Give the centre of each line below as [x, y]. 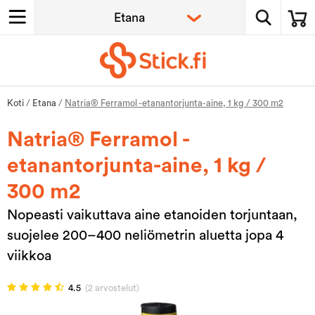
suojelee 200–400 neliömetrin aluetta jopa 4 [145, 235]
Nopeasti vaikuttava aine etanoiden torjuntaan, [152, 215]
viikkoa [29, 256]
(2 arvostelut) [112, 288]
